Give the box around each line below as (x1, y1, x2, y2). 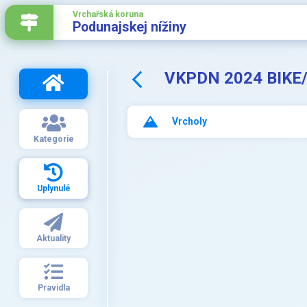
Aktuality (36, 233, 71, 243)
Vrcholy (172, 116, 207, 127)
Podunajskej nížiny (73, 19, 186, 35)
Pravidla (37, 283, 70, 293)
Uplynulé (36, 184, 71, 194)
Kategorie (33, 134, 74, 144)
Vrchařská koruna (73, 10, 143, 19)
